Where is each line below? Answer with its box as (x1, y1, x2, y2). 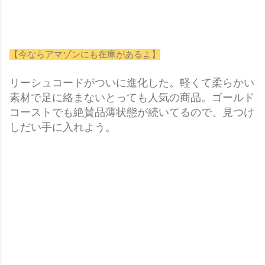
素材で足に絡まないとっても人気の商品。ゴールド (9, 92, 254, 104)
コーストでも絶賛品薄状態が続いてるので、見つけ (9, 106, 254, 119)
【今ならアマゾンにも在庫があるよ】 (9, 49, 160, 60)
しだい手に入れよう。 (9, 121, 116, 134)
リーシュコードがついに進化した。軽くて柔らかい (9, 77, 254, 89)
